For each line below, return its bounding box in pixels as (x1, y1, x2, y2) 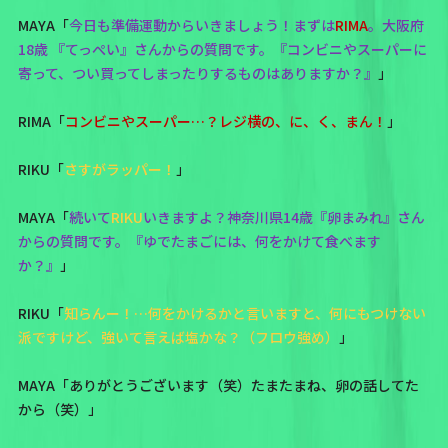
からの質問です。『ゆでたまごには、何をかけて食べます (17, 230, 381, 251)
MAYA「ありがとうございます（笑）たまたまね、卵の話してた (17, 374, 419, 395)
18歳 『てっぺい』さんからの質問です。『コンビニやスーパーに (17, 38, 427, 59)
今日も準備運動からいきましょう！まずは (68, 14, 335, 35)
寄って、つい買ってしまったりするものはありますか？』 (17, 62, 378, 83)
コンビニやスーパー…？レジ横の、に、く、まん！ (64, 110, 387, 131)
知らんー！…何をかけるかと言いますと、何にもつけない (63, 302, 426, 323)
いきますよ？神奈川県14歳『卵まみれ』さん (142, 206, 425, 227)
